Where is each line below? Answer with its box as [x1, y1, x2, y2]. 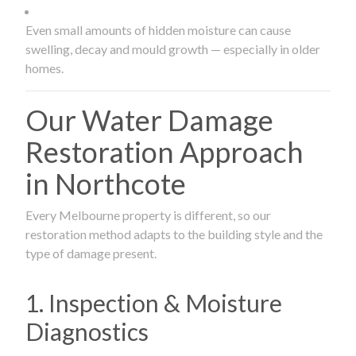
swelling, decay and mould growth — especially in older [25, 41, 320, 56]
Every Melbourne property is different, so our [25, 207, 271, 222]
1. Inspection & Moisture [25, 288, 282, 317]
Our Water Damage [25, 102, 273, 137]
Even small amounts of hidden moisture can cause [25, 21, 291, 37]
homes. [25, 60, 64, 75]
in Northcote [25, 165, 186, 201]
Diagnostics [25, 316, 149, 346]
